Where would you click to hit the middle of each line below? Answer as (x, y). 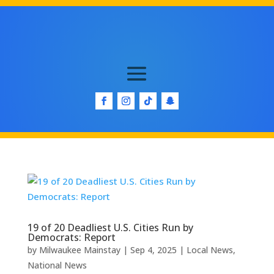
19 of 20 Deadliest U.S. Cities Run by (110, 228)
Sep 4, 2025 (153, 250)
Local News (209, 250)
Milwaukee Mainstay (80, 250)
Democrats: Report (71, 238)
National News (57, 265)
